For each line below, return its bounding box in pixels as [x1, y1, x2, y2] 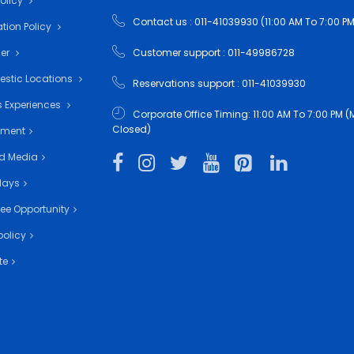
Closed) [111, 122, 151, 136]
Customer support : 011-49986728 [132, 46, 295, 59]
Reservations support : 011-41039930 [132, 77, 306, 90]
